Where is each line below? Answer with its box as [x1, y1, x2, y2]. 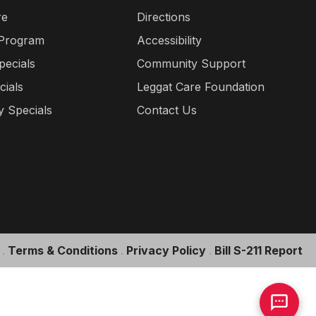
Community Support [137, 56, 246, 71]
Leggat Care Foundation [137, 80, 265, 94]
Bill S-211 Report [214, 243, 303, 257]
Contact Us [137, 103, 197, 117]
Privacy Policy [126, 243, 206, 257]
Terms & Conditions [8, 243, 118, 257]
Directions [137, 10, 191, 24]
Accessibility [137, 33, 202, 47]
